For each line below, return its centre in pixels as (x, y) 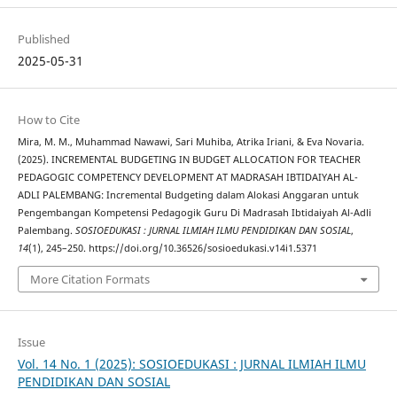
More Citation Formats (90, 280)
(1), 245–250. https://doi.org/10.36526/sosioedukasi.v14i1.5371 (172, 248)
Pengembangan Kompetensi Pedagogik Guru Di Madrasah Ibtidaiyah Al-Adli (194, 212)
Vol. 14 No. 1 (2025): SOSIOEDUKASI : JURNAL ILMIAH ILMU (191, 364)
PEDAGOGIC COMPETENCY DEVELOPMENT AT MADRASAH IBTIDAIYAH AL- (187, 177)
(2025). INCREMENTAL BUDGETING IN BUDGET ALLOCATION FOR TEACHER (189, 159)
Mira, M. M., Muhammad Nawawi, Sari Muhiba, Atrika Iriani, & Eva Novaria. (191, 141)
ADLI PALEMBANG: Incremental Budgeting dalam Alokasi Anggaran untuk (188, 195)
